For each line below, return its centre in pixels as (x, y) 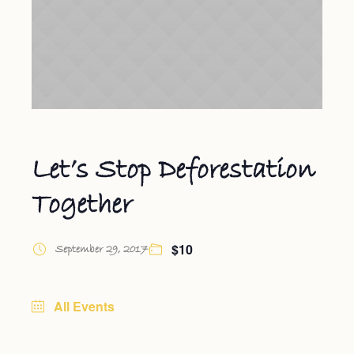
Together (82, 205)
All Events (83, 306)
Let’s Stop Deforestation (173, 170)
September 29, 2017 (102, 249)
